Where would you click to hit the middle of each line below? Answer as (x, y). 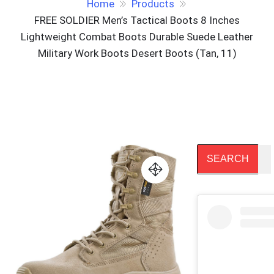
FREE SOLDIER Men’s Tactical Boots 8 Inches (137, 20)
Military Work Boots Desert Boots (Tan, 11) (137, 53)
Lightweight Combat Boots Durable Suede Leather (137, 37)
